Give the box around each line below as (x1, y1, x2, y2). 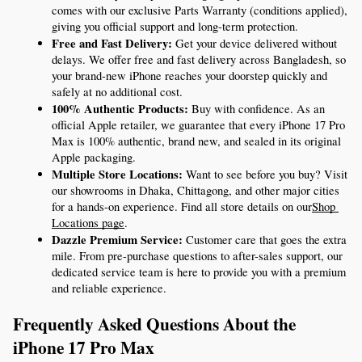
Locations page (52, 215, 124, 231)
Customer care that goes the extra (183, 232, 347, 248)
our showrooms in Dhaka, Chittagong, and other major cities (52, 183, 339, 199)
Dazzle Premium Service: (52, 231, 183, 249)
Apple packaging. (52, 149, 136, 166)
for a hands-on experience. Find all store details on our (52, 199, 312, 215)
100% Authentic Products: (52, 100, 188, 118)
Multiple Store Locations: (52, 166, 183, 183)
